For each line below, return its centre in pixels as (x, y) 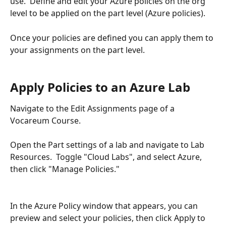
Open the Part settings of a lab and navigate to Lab (108, 145)
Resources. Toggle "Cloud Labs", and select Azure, (107, 157)
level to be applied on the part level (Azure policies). (108, 13)
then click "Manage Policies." (65, 169)
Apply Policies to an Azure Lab (100, 87)
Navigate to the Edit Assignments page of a (93, 108)
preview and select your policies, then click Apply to (109, 218)
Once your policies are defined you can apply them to (113, 38)
